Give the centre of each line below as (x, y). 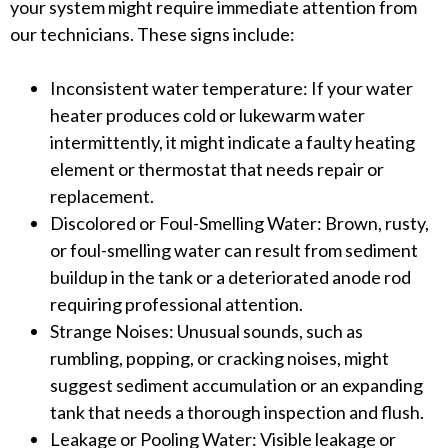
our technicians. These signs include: (152, 34)
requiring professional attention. (176, 304)
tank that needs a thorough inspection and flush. (237, 412)
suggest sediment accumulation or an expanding (236, 385)
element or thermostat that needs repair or (217, 169)
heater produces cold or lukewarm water (207, 115)
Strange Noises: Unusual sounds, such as (206, 331)
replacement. (102, 196)
